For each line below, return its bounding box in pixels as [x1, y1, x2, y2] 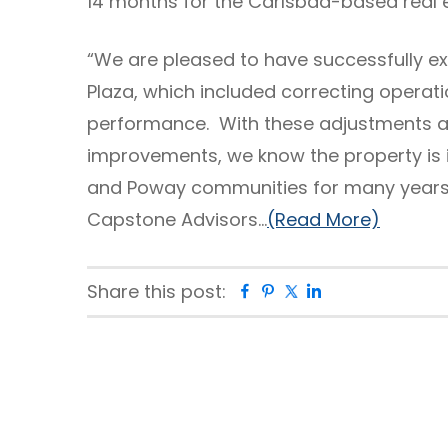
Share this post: [87, 279, 226, 304]
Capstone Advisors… [87, 207, 267, 232]
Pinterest [276, 279, 354, 305]
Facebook [253, 279, 341, 305]
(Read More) [267, 207, 380, 232]
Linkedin [322, 279, 391, 305]
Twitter [299, 279, 361, 305]
